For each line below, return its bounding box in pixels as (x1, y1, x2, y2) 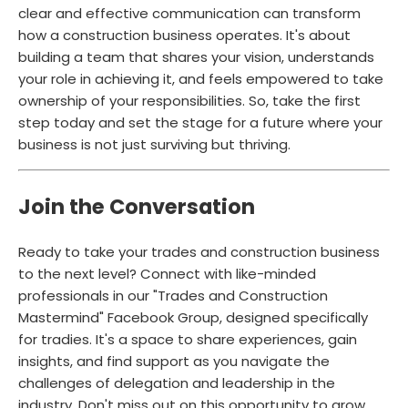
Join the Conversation (18, 191, 255, 221)
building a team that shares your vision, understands (18, 46, 374, 66)
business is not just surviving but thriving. (18, 134, 291, 154)
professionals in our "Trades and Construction (18, 286, 328, 306)
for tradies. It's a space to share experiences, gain (18, 330, 357, 350)
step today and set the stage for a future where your (18, 112, 382, 132)
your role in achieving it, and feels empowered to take (18, 68, 383, 88)
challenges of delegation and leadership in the (18, 373, 335, 393)
